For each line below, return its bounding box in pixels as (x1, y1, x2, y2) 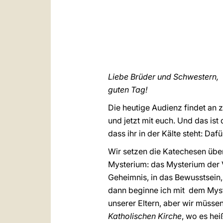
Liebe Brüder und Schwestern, (108, 72, 219, 82)
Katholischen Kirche (108, 211, 182, 221)
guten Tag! (108, 85, 147, 95)
